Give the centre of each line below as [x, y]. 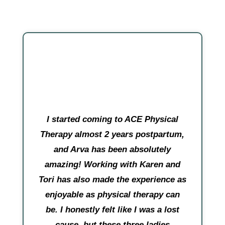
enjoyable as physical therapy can [112, 195]
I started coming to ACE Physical [112, 120]
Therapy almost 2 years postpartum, [113, 135]
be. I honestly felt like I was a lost [112, 210]
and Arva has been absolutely [113, 150]
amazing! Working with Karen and [112, 165]
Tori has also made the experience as [112, 180]
